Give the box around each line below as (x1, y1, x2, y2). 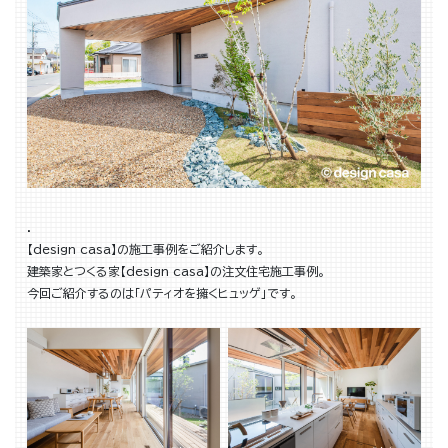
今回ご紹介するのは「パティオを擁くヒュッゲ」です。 (27, 287, 297, 300)
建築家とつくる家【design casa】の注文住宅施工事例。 (27, 265, 325, 278)
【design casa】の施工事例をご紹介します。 (27, 243, 264, 256)
